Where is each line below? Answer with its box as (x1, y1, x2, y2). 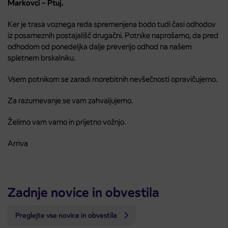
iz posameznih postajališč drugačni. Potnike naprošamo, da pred (8, 31, 218, 41)
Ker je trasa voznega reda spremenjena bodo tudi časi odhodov (8, 19, 216, 30)
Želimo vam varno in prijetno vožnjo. (8, 117, 126, 127)
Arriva (8, 138, 28, 149)
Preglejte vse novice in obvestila (15, 211, 119, 220)
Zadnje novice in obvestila (8, 184, 159, 201)
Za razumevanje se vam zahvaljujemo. (8, 96, 133, 106)
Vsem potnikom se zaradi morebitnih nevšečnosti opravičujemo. (8, 74, 217, 84)
